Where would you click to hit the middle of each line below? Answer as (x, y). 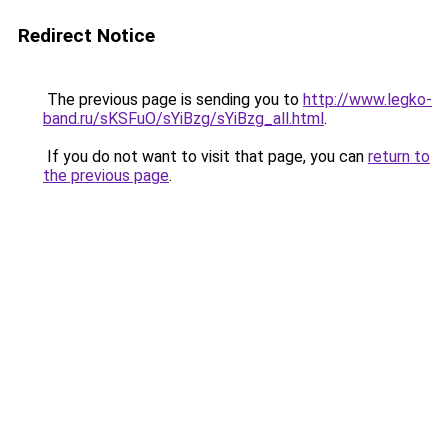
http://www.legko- (367, 99)
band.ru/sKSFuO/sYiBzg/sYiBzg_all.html (183, 118)
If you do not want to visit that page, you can (205, 156)
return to (399, 156)
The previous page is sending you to (173, 99)
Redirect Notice (86, 35)
